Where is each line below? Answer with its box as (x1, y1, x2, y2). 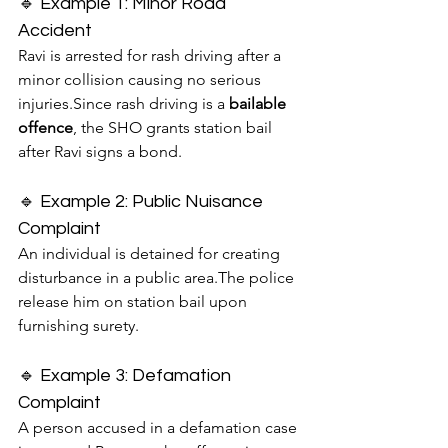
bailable (229, 94, 290, 114)
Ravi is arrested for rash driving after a (18, 46, 285, 66)
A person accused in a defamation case (18, 418, 301, 438)
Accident (18, 21, 92, 41)
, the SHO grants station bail (73, 118, 276, 138)
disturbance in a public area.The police (18, 268, 298, 288)
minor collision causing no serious (18, 70, 265, 90)
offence (18, 118, 73, 138)
